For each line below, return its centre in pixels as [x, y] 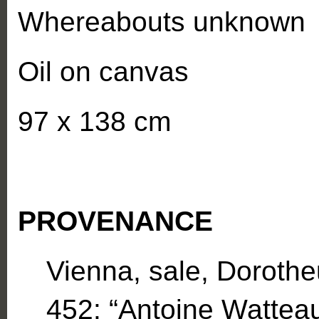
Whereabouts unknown [162, 22]
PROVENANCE [115, 221]
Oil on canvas [103, 72]
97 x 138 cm [94, 122]
